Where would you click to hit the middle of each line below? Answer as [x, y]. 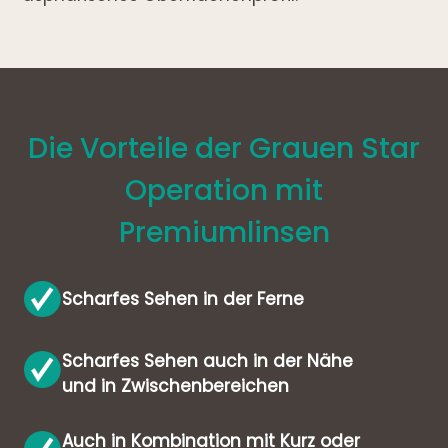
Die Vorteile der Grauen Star [224, 148]
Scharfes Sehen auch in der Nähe [208, 361]
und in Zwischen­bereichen [176, 386]
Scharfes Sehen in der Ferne [183, 298]
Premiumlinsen [224, 232]
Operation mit [224, 190]
